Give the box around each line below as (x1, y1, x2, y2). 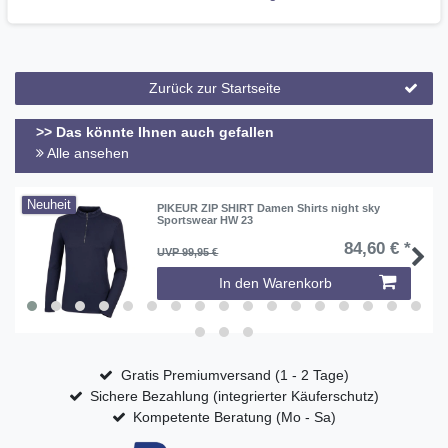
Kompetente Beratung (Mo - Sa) (133, 409, 337, 426)
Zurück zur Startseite (149, 79, 282, 96)
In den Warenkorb (219, 274, 332, 291)
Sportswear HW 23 (157, 213, 254, 226)
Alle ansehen (44, 145, 129, 162)
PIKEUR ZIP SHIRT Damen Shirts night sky (157, 201, 381, 214)
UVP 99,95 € (157, 245, 219, 258)
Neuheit (27, 197, 72, 212)
